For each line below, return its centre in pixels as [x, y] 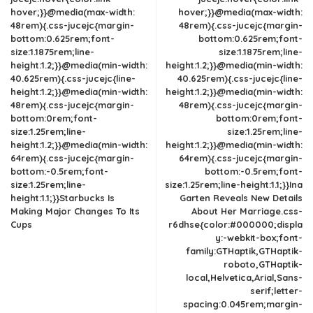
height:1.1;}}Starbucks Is [63, 198]
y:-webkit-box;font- [259, 238]
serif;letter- [276, 291]
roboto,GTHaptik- [263, 264]
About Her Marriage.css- [247, 211]
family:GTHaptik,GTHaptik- [244, 251]
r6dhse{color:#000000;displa [235, 224]
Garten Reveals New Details [241, 198]
